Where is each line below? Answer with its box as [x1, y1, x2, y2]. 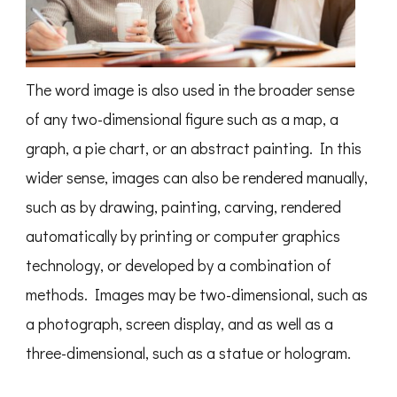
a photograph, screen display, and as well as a [26, 313, 333, 335]
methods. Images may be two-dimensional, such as [26, 284, 368, 306]
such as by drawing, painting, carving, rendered [26, 196, 341, 218]
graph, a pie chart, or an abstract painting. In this [26, 137, 362, 160]
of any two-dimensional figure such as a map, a [26, 108, 339, 130]
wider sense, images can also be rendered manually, [26, 167, 368, 189]
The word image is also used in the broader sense [26, 79, 354, 101]
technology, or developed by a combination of [26, 254, 331, 276]
